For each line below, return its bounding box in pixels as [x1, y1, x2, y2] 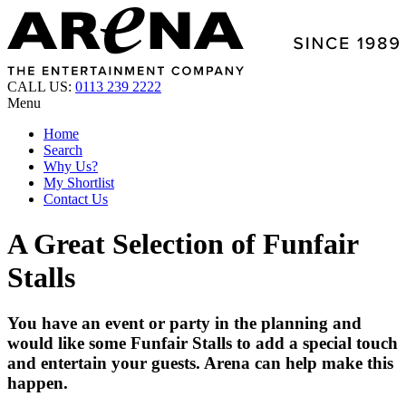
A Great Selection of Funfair [7, 227, 358, 260]
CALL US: [7, 79, 75, 95]
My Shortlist [43, 175, 114, 191]
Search [43, 142, 82, 159]
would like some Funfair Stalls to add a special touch [7, 333, 398, 353]
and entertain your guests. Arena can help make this [7, 353, 393, 372]
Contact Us [43, 191, 108, 208]
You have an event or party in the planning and [7, 314, 362, 333]
